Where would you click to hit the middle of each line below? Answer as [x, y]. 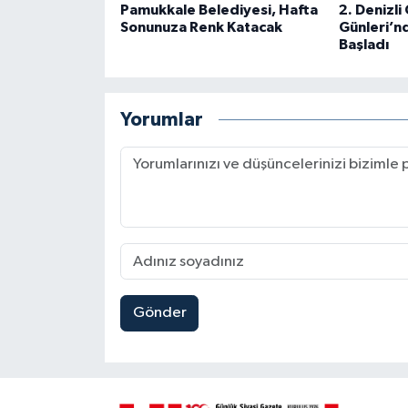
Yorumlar [161, 119]
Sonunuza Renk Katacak [201, 28]
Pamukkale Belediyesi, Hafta [219, 10]
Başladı [363, 45]
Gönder [159, 313]
